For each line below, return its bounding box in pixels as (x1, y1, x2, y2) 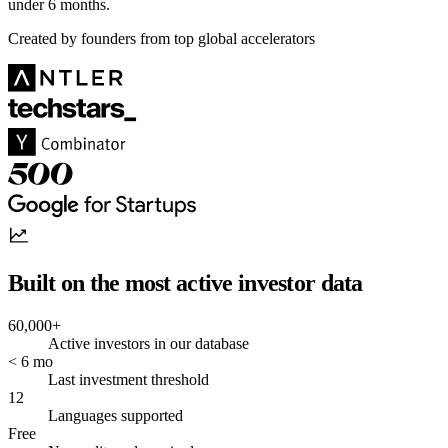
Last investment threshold (48, 370, 209, 388)
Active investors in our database (48, 334, 249, 352)
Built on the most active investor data (8, 269, 363, 296)
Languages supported (48, 406, 183, 424)
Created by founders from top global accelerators (8, 29, 315, 47)
